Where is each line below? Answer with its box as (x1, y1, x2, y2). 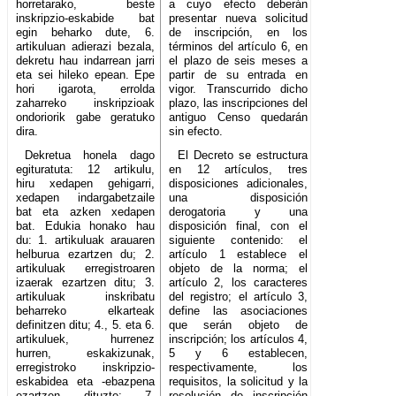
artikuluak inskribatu (16, 290, 156, 304)
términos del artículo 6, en (169, 40, 308, 54)
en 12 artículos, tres (169, 163, 308, 177)
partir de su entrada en (169, 68, 308, 82)
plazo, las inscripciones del (169, 96, 308, 110)
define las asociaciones (169, 304, 308, 318)
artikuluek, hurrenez (16, 332, 156, 346)
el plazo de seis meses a (169, 54, 308, 68)
